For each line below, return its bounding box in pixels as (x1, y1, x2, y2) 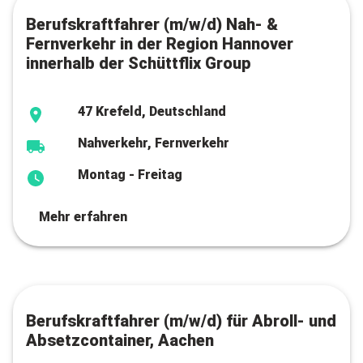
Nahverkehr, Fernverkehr (78, 135, 229, 151)
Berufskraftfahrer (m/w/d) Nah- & (26, 15, 278, 34)
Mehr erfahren (39, 209, 127, 224)
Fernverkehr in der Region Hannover (26, 34, 293, 53)
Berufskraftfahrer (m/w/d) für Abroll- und (26, 311, 336, 331)
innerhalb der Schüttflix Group (26, 53, 251, 73)
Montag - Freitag (78, 167, 182, 182)
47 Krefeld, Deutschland (78, 104, 226, 119)
